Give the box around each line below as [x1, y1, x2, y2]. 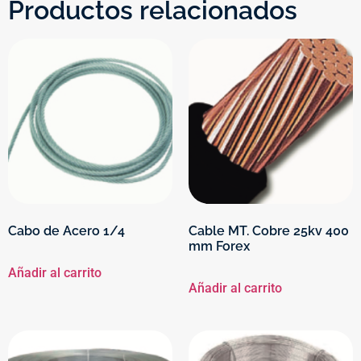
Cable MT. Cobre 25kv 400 [189, 223, 349, 239]
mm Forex [189, 239, 250, 255]
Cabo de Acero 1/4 [8, 223, 125, 239]
